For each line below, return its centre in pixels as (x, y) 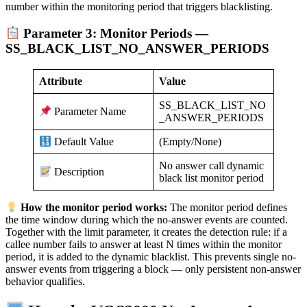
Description (78, 172)
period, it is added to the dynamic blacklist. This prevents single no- (151, 257)
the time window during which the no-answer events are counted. (147, 220)
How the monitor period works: (94, 208)
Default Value (83, 142)
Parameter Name (89, 112)
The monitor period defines (228, 208)
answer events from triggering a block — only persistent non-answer (153, 269)
